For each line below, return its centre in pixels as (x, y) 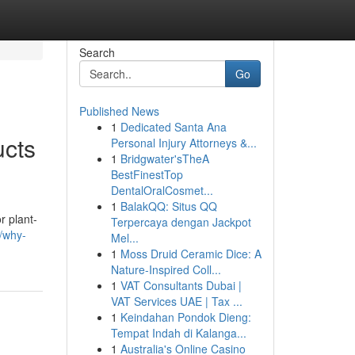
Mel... (124, 238)
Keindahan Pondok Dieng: (185, 317)
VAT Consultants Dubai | (181, 285)
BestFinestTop (147, 174)
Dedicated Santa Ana (173, 127)
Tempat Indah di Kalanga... (178, 333)
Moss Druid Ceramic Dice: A (191, 254)
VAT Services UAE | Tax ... (176, 301)
